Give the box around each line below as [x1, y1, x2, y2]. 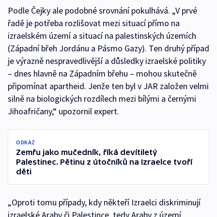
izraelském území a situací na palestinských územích [8, 30, 196, 42]
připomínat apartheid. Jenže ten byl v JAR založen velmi [8, 80, 209, 92]
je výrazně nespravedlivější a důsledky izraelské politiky [8, 55, 206, 67]
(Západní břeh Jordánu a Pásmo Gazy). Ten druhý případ [8, 43, 209, 54]
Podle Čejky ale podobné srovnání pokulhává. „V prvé [8, 5, 197, 16]
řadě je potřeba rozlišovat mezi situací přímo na [8, 17, 180, 29]
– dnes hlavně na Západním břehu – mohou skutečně [8, 68, 197, 79]
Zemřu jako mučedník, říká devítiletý [16, 148, 157, 157]
